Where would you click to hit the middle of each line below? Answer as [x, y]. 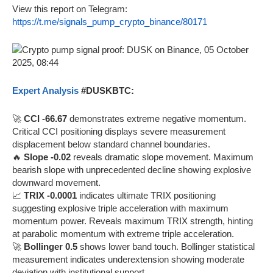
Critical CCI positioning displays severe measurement [119, 131]
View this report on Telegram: [70, 9]
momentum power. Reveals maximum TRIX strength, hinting [133, 221]
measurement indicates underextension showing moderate [128, 259]
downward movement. [56, 182]
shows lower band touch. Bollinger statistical [166, 246]
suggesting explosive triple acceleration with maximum [120, 208]
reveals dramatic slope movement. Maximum [162, 157]
